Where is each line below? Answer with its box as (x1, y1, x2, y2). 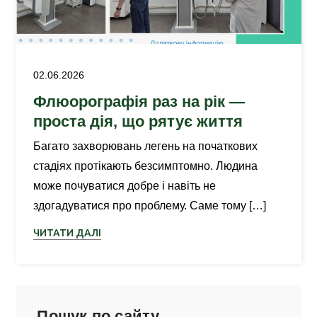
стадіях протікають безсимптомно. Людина (33, 160, 258, 172)
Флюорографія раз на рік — (33, 93, 246, 110)
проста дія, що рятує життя (33, 113, 243, 130)
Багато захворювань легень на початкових (33, 140, 258, 152)
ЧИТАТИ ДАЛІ (33, 227, 102, 238)
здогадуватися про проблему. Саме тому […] (33, 200, 267, 212)
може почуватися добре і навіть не (33, 180, 217, 192)
